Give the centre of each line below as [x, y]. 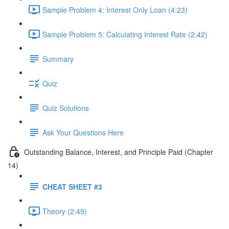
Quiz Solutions [66, 108]
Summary [58, 59]
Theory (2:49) [65, 211]
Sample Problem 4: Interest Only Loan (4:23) [115, 9]
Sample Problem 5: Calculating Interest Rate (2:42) [125, 34]
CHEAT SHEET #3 [72, 186]
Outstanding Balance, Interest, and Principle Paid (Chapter [119, 152]
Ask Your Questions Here [83, 132]
